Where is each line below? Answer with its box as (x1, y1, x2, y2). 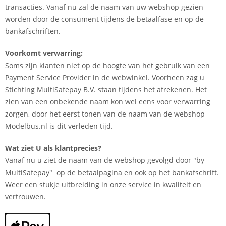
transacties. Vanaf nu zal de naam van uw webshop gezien (5, 2, 203, 12)
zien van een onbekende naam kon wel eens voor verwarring (5, 96, 210, 106)
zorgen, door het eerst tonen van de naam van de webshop (5, 108, 205, 119)
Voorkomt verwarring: (5, 48, 83, 58)
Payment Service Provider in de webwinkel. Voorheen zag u (5, 72, 204, 82)
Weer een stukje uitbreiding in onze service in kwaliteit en (5, 179, 201, 189)
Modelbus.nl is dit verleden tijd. (5, 121, 115, 131)
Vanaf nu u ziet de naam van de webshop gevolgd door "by (5, 155, 204, 165)
